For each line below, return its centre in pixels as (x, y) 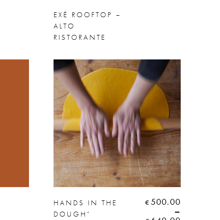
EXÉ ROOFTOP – (87, 14)
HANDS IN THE (85, 203)
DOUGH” (72, 214)
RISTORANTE (80, 37)
